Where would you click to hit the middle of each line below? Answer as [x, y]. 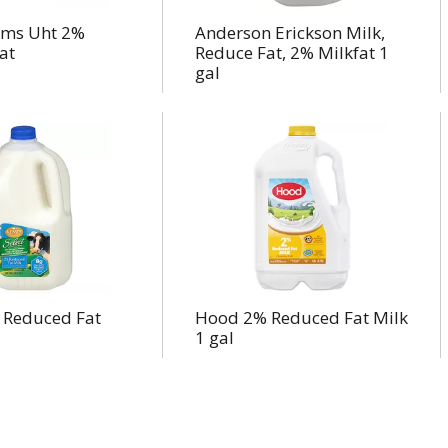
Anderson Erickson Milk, [289, 32]
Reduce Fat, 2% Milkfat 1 [291, 52]
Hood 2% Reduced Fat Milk [301, 317]
